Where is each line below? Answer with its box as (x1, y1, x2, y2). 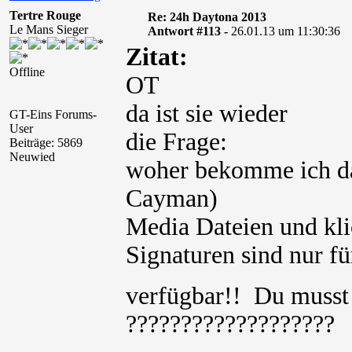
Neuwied (9, 150, 55, 163)
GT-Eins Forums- (9, 108, 97, 121)
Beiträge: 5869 (9, 136, 82, 149)
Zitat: (126, 43, 188, 71)
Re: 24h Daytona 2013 (147, 10, 266, 24)
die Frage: (126, 128, 227, 156)
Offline (9, 65, 45, 79)
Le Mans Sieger (9, 23, 88, 36)
